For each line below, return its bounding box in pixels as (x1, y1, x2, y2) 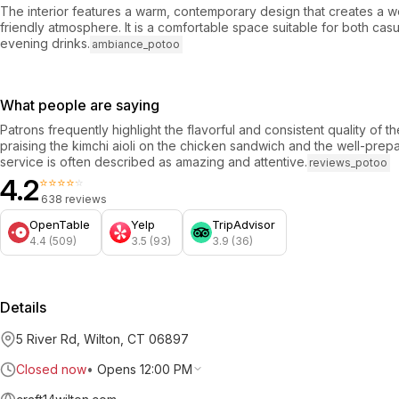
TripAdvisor (212, 216, 275, 232)
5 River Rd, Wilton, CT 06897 (16, 330, 189, 346)
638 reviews (41, 191, 107, 206)
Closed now (16, 361, 86, 377)
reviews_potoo (309, 156, 388, 170)
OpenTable (29, 216, 90, 232)
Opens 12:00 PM (97, 361, 192, 377)
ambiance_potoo (92, 37, 181, 52)
